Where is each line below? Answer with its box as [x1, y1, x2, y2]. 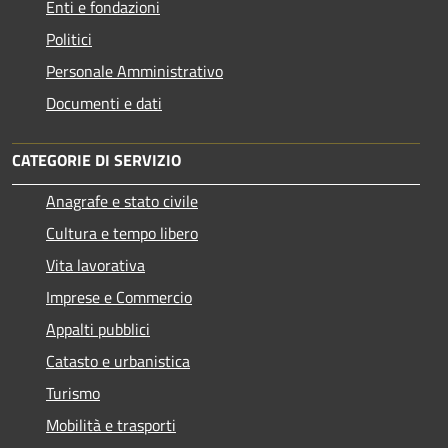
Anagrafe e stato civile [46, 188, 198, 213]
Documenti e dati [46, 90, 162, 115]
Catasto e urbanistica [46, 348, 190, 373]
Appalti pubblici [46, 316, 150, 341]
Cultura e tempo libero [46, 220, 198, 245]
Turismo [46, 380, 100, 405]
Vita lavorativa [46, 252, 145, 277]
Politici [46, 26, 92, 51]
